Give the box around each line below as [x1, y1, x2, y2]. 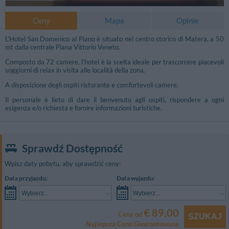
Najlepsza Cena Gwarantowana [86, 219, 179, 228]
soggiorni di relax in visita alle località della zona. [5, 66, 145, 75]
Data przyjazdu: [5, 174, 48, 182]
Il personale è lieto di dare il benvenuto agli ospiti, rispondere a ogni [5, 96, 224, 104]
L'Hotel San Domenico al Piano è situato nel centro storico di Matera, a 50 [5, 35, 224, 43]
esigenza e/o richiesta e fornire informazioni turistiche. [5, 104, 162, 112]
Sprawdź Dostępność [22, 141, 123, 154]
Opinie [176, 16, 199, 26]
